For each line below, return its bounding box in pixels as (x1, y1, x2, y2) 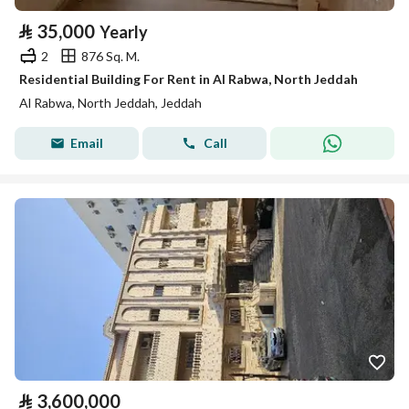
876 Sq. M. (81, 47, 140, 64)
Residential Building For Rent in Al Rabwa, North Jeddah (19, 71, 358, 87)
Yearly (100, 22, 148, 42)
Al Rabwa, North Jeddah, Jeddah (19, 95, 202, 110)
